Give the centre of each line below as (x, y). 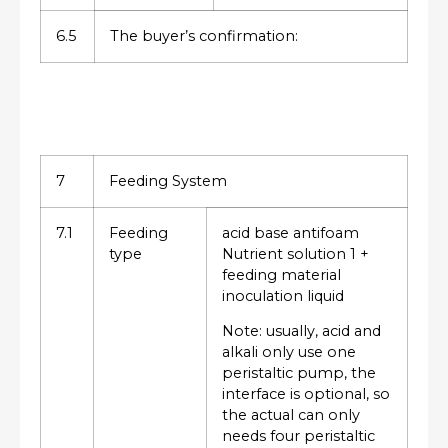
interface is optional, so (306, 394)
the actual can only (291, 415)
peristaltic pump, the (299, 373)
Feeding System (168, 180)
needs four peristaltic (298, 436)
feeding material (281, 274)
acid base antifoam (290, 232)
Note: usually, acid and (301, 331)
